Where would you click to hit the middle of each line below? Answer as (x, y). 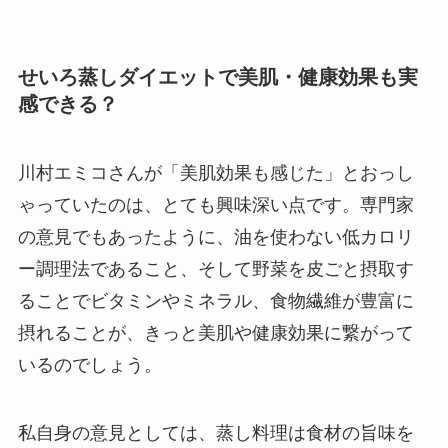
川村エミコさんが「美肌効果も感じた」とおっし (215, 173)
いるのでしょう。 (89, 365)
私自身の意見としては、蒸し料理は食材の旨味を (215, 432)
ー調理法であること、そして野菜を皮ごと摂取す (215, 269)
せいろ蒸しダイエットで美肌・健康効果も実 (217, 76)
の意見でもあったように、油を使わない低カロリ (215, 237)
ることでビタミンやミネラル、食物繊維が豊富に (215, 301)
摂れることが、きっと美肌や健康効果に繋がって (215, 333)
